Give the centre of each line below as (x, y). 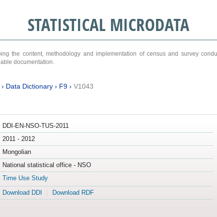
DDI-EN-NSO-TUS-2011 (35, 126)
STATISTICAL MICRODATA (108, 24)
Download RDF (73, 193)
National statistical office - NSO (46, 165)
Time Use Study (25, 178)
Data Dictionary (29, 86)
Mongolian (16, 152)
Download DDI (22, 193)
